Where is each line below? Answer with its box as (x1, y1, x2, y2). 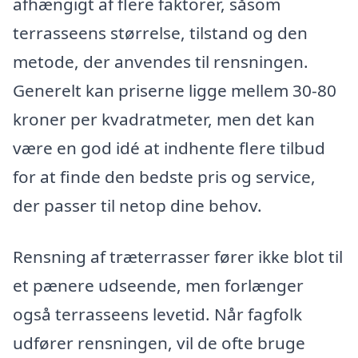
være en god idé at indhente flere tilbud (13, 137, 325, 160)
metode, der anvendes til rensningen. (13, 50, 308, 74)
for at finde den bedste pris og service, (13, 165, 316, 189)
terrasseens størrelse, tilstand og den (13, 22, 308, 45)
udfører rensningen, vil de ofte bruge (13, 332, 305, 355)
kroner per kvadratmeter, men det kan (13, 108, 315, 131)
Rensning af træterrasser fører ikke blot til (13, 245, 343, 268)
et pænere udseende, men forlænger (13, 274, 304, 297)
